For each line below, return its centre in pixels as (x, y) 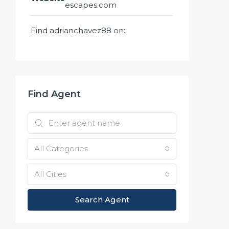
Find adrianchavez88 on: (78, 30)
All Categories (61, 148)
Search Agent (102, 199)
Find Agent (54, 94)
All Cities (50, 174)
